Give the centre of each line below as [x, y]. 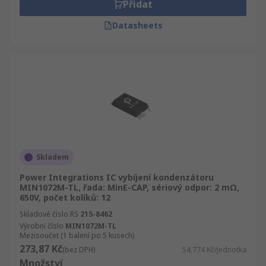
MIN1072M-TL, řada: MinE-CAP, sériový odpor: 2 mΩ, [129, 187]
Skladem [53, 157]
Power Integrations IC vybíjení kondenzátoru [117, 177]
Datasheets [137, 25]
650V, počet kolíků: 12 [65, 197]
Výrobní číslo [42, 226]
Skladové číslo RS [49, 214]
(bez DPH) [79, 250]
